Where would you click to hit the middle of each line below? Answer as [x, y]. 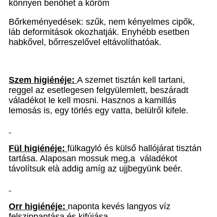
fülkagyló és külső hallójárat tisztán [134, 148]
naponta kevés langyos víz [119, 206]
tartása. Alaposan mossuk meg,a [72, 158]
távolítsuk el [32, 169]
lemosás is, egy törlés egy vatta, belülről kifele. [99, 110]
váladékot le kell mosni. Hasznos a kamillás [93, 100]
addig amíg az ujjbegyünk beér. [121, 169]
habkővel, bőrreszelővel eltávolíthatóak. [85, 42]
